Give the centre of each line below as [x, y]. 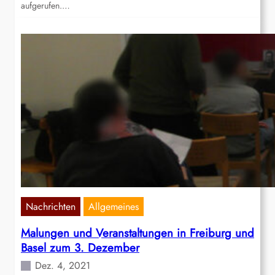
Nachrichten [51, 207]
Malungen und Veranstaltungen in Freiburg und [137, 233]
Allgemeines [114, 207]
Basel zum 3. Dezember [80, 248]
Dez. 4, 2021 [63, 266]
